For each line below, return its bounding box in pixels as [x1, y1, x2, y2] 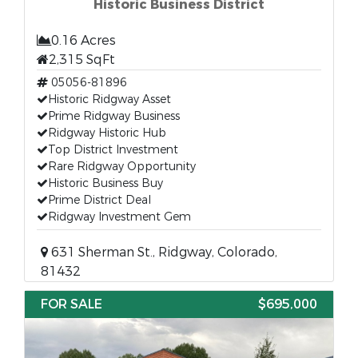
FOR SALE [41, 296, 102, 312]
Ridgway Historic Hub [48, 125, 166, 141]
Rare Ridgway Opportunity [48, 159, 196, 174]
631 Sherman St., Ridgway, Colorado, [48, 244, 277, 261]
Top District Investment [48, 142, 178, 157]
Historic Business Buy [48, 176, 163, 191]
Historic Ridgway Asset [48, 92, 171, 107]
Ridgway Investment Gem [48, 209, 191, 225]
